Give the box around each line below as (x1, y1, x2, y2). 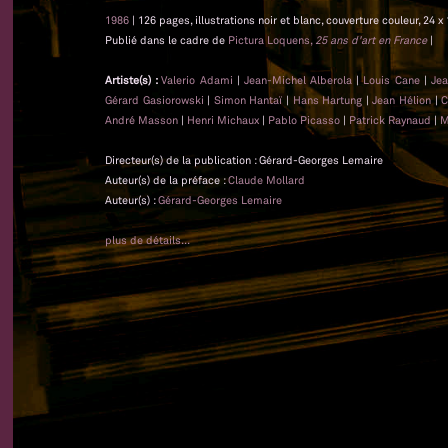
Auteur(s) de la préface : (105, 172, 228, 187)
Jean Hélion (372, 92, 431, 107)
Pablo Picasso (268, 112, 340, 127)
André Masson (105, 112, 178, 127)
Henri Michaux (187, 112, 259, 127)
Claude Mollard (228, 172, 305, 187)
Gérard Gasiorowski (105, 92, 204, 107)
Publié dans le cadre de (105, 32, 228, 47)
